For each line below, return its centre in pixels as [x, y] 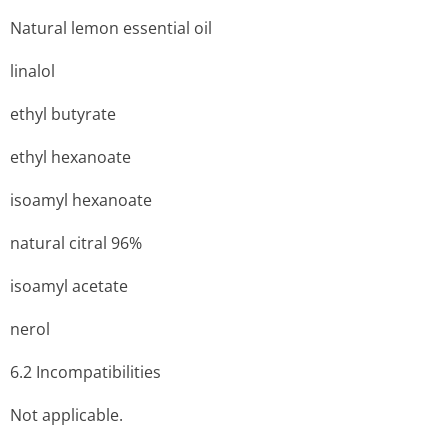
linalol [32, 71]
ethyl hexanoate [70, 157]
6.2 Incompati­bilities [85, 372]
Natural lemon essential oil [111, 28]
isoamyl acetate [69, 286]
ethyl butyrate [63, 114]
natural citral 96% [76, 243]
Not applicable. [66, 415]
